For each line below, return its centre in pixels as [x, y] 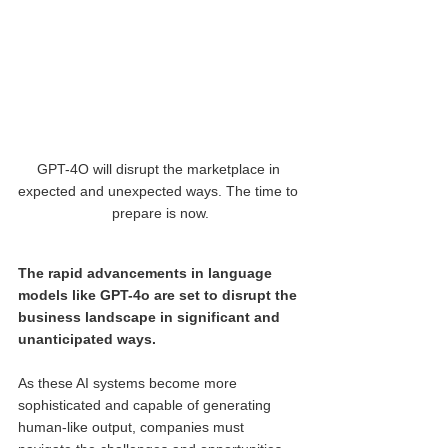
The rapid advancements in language [147, 272]
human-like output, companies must [133, 426]
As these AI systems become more [129, 382]
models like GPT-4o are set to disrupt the [159, 294]
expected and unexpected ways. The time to [160, 190]
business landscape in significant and [151, 316]
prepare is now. [160, 212]
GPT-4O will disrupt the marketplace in [160, 168]
